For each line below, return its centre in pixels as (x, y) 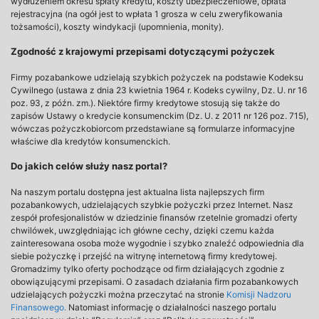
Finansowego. (38, 307)
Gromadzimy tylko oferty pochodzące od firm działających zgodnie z (148, 269)
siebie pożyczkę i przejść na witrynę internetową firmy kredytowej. (144, 256)
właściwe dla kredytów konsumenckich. (90, 141)
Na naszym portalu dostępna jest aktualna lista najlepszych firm (137, 192)
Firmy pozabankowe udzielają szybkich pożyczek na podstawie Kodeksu (157, 77)
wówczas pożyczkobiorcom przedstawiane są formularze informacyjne (153, 129)
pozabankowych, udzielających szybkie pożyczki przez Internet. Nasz (152, 205)
